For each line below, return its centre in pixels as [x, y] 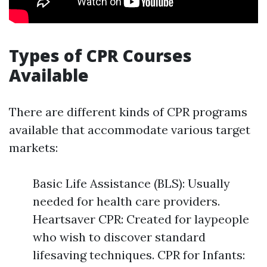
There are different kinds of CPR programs [128, 112]
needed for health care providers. [126, 201]
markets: [33, 148]
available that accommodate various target [130, 130]
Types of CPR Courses [100, 55]
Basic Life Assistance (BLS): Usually [131, 183]
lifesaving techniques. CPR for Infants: [139, 255]
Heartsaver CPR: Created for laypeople [141, 219]
